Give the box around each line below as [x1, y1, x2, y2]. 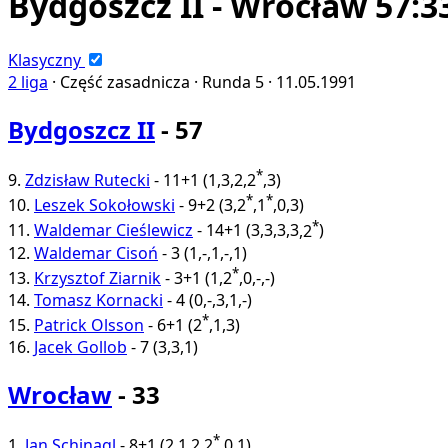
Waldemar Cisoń [34, 241, 158, 264]
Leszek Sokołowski [34, 194, 175, 217]
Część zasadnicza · [60, 70, 202, 93]
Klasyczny [8, 48, 81, 71]
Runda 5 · [202, 70, 276, 93]
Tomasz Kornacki [34, 289, 163, 311]
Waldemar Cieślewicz [34, 219, 193, 242]
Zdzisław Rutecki [25, 169, 150, 192]
